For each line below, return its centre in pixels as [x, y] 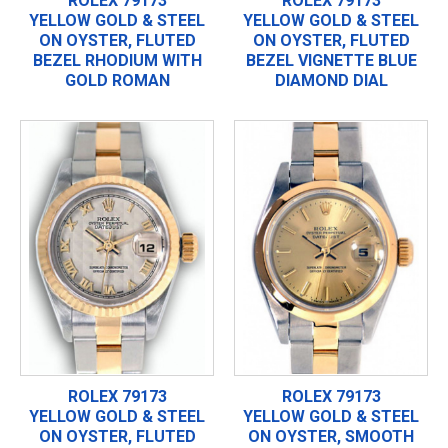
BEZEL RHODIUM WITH [117, 60]
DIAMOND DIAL [331, 80]
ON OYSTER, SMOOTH [331, 436]
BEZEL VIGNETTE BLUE [331, 60]
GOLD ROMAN [117, 80]
